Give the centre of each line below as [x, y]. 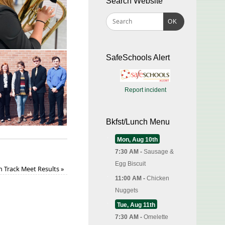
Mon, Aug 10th [137, 140]
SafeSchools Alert [138, 58]
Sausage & [159, 152]
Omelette [156, 217]
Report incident [145, 90]
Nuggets [127, 190]
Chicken [158, 178]
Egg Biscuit [130, 164]
